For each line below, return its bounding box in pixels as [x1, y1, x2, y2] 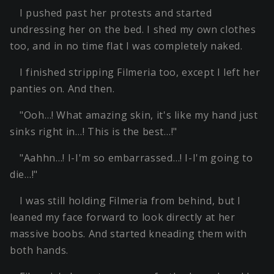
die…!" [10, 168, 38, 182]
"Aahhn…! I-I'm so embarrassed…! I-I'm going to [20, 151, 253, 165]
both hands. [10, 243, 69, 257]
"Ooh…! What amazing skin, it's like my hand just [20, 108, 258, 122]
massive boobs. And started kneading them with [10, 227, 247, 241]
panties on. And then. [10, 82, 115, 96]
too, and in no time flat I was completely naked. [10, 39, 243, 53]
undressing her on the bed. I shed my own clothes [10, 23, 256, 37]
